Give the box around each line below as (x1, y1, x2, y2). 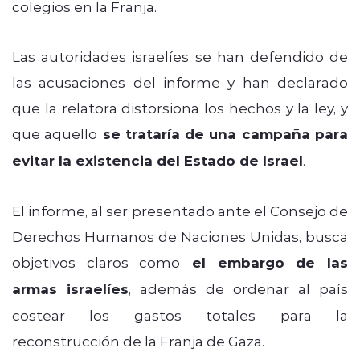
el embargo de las (180, 252, 349, 272)
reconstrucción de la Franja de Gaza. (12, 331, 264, 350)
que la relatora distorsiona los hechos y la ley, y (12, 98, 348, 117)
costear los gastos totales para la (12, 305, 348, 324)
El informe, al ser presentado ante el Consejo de (12, 201, 348, 219)
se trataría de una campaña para (97, 124, 349, 143)
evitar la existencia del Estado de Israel (12, 150, 303, 170)
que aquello (12, 124, 98, 142)
